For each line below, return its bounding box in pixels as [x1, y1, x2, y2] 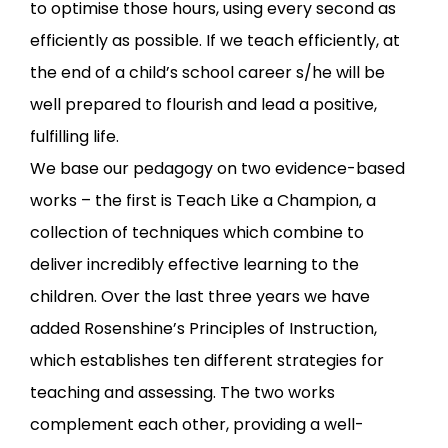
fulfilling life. [30, 125, 119, 149]
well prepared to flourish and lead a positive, [30, 93, 377, 117]
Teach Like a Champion [176, 189, 359, 213]
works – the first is [30, 189, 176, 213]
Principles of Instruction [189, 317, 374, 341]
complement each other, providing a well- [30, 413, 364, 437]
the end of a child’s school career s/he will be [30, 61, 385, 85]
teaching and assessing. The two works [30, 381, 335, 405]
